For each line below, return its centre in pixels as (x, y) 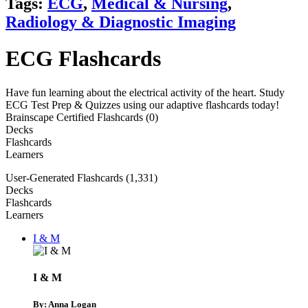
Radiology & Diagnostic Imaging (121, 22)
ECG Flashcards (83, 59)
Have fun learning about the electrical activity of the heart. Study (145, 92)
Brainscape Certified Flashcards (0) (82, 117)
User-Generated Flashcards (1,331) (81, 177)
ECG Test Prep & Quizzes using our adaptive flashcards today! (142, 104)
